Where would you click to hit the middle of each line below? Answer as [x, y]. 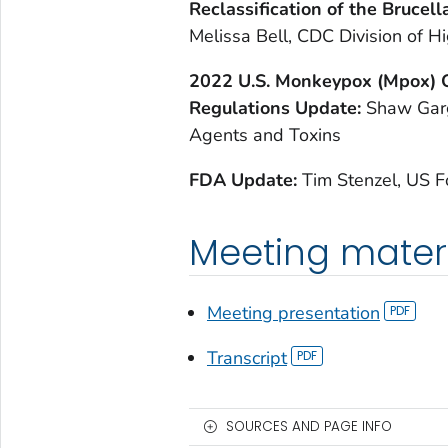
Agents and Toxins [264, 134]
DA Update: [250, 179]
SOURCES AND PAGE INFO [308, 426]
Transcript [246, 357]
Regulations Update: [277, 107]
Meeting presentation [293, 312]
